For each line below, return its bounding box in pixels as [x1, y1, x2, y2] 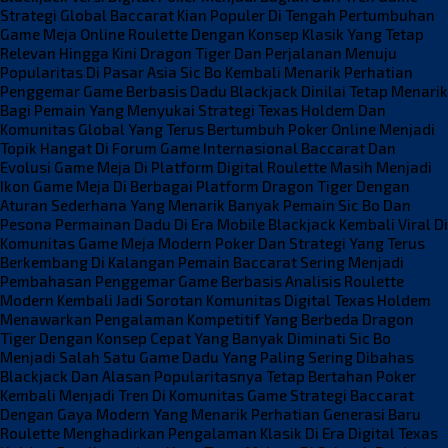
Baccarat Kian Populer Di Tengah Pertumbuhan [110, 5, 435, 24]
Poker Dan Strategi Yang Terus [215, 233, 425, 252]
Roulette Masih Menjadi [267, 157, 432, 176]
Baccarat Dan [301, 138, 396, 157]
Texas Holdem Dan [258, 100, 386, 119]
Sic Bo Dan [338, 195, 411, 214]
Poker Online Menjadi [288, 119, 435, 138]
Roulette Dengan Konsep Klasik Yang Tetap [128, 24, 424, 43]
